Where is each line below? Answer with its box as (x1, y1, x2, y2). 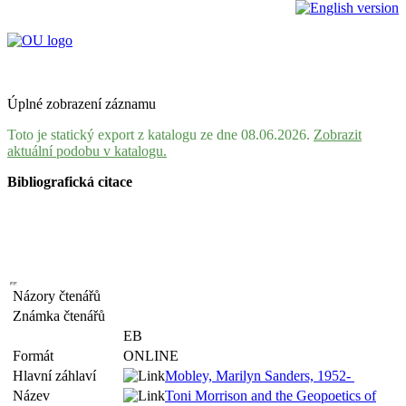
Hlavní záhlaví (13, 368, 103, 383)
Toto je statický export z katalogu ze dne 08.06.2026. (7, 127, 314, 142)
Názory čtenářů (13, 288, 108, 304)
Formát (13, 348, 61, 363)
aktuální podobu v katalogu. (7, 143, 167, 159)
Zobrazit (314, 127, 362, 142)
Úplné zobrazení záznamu (7, 96, 156, 111)
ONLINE (123, 348, 179, 363)
